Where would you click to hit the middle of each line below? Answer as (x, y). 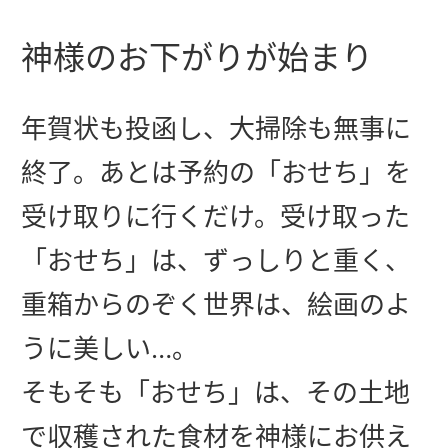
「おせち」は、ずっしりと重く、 (216, 260)
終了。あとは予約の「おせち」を (216, 172)
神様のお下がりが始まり (197, 57)
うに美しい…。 (109, 348)
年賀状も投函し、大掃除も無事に (216, 128)
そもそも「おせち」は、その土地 (215, 392)
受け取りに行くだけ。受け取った (215, 216)
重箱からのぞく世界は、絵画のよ (216, 304)
